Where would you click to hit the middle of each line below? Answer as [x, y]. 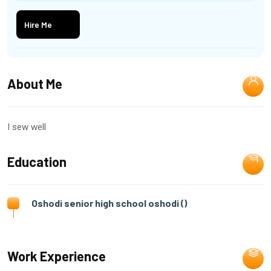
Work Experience [57, 256]
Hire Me [38, 25]
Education [37, 162]
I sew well [27, 127]
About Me [35, 84]
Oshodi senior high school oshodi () [109, 203]
